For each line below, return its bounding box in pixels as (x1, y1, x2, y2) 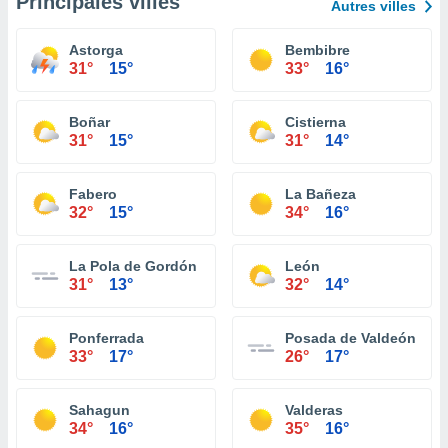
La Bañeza (285, 186, 356, 202)
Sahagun (69, 402, 130, 418)
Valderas (285, 402, 343, 418)
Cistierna (285, 114, 346, 130)
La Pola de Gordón (69, 258, 197, 274)
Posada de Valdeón (285, 330, 416, 346)
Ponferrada (69, 330, 144, 346)
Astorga (69, 42, 123, 58)
